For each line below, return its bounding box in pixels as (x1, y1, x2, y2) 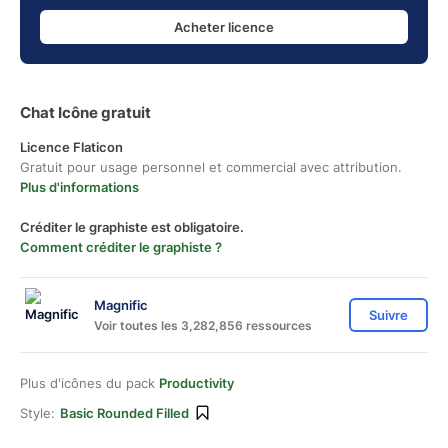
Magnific (94, 296, 148, 313)
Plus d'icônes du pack (20, 375, 159, 391)
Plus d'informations (20, 179, 139, 195)
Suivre (369, 307, 408, 323)
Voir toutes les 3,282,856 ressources (94, 317, 312, 333)
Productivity (159, 375, 234, 391)
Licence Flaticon (20, 139, 123, 155)
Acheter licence (174, 18, 274, 35)
